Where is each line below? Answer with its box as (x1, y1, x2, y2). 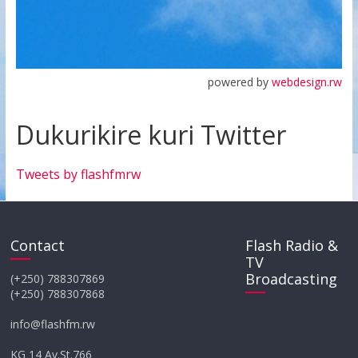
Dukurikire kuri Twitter (15, 117, 286, 152)
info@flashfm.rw (10, 316, 96, 332)
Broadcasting (245, 268, 337, 288)
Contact (10, 235, 66, 255)
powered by (208, 74, 272, 89)
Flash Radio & (245, 235, 338, 255)
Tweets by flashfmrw (15, 165, 141, 183)
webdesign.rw (272, 74, 343, 89)
